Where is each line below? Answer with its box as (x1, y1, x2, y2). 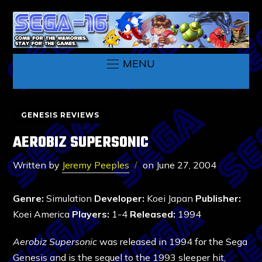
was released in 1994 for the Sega (97, 235, 248, 247)
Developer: (94, 192, 145, 204)
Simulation (44, 192, 95, 204)
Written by (13, 158, 63, 171)
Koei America (13, 208, 73, 220)
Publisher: (193, 192, 242, 204)
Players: (72, 208, 110, 220)
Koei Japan (144, 192, 194, 204)
